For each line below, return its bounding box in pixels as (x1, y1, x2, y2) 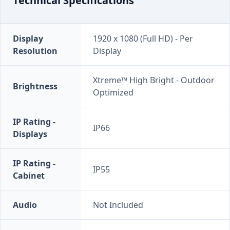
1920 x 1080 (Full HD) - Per (93, 32, 193, 44)
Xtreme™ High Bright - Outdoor (93, 74, 215, 86)
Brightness (13, 80, 57, 92)
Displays (13, 128, 47, 140)
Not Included (93, 199, 143, 210)
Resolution (13, 45, 57, 56)
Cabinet (13, 169, 45, 181)
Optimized (93, 86, 133, 98)
